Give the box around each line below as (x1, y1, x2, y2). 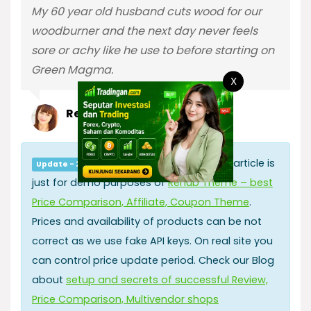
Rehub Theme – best (168, 175, 273, 190)
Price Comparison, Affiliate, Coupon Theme (32, 194, 249, 209)
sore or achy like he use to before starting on (31, 42, 274, 58)
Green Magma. (31, 61, 113, 78)
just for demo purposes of (32, 175, 168, 190)
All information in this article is (125, 155, 275, 170)
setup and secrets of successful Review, (66, 272, 268, 287)
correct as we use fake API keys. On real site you (32, 233, 273, 248)
